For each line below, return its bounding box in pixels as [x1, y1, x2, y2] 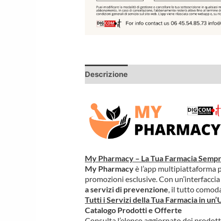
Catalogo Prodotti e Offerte [85, 205, 183, 215]
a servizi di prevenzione [85, 184, 169, 194]
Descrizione [85, 69, 128, 79]
